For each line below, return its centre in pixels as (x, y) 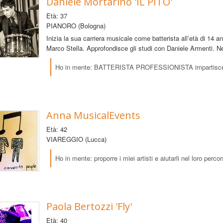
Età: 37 (56, 15)
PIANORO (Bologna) (76, 25)
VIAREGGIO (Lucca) (76, 139)
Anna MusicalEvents (93, 115)
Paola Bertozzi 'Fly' (89, 206)
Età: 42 (56, 129)
